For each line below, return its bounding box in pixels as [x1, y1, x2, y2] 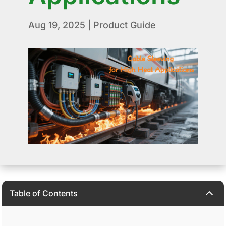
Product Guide [93, 20, 156, 31]
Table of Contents [10, 188, 78, 199]
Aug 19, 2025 [28, 20, 85, 31]
